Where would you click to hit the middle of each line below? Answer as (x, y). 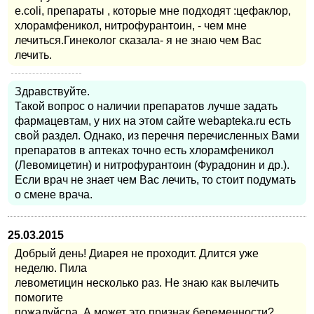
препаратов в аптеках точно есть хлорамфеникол (144, 150)
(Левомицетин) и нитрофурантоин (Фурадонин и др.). (152, 165)
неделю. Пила (51, 268)
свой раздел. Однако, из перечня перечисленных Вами (157, 135)
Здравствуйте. (52, 91)
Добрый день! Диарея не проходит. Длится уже (137, 253)
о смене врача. (54, 194)
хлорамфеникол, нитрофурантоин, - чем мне (131, 25)
